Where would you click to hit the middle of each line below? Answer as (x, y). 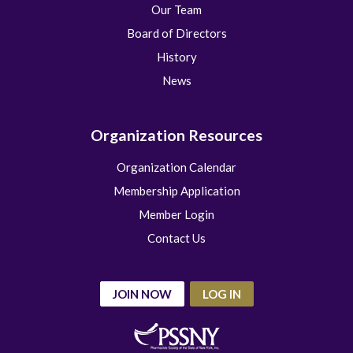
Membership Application (176, 191)
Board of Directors (176, 33)
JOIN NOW (142, 294)
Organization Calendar (176, 167)
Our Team (176, 10)
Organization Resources (176, 136)
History (176, 57)
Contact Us (176, 238)
